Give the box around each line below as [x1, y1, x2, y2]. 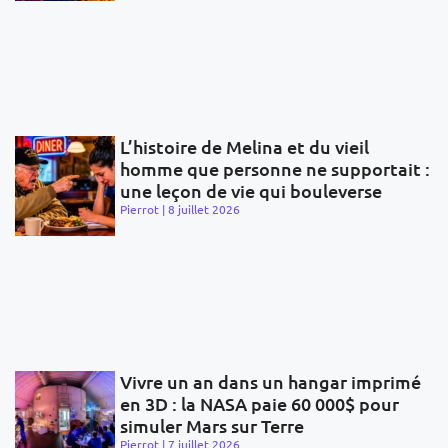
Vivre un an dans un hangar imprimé [120, 370, 421, 394]
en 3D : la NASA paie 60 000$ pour [120, 392, 399, 416]
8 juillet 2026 [168, 201, 240, 218]
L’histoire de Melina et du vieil [120, 135, 369, 159]
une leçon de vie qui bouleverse [120, 179, 382, 203]
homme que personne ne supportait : [120, 157, 430, 181]
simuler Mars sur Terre [120, 414, 304, 438]
